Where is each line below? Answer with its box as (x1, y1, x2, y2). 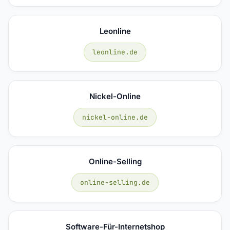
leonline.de (92, 47, 138, 56)
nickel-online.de (82, 112, 148, 122)
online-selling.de (80, 178, 150, 187)
